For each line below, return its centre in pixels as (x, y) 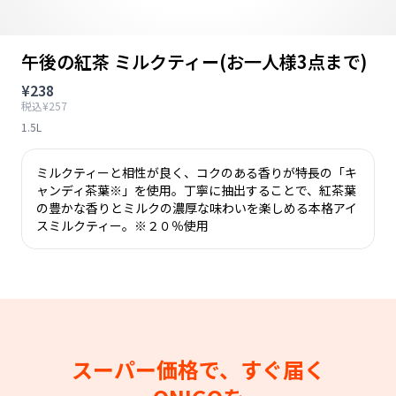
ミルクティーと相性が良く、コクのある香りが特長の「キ (197, 172)
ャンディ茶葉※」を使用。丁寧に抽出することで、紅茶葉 (196, 190)
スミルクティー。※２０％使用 (122, 225)
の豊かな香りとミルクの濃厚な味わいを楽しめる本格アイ (197, 208)
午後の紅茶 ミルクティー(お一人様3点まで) (194, 61)
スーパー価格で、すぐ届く (198, 369)
